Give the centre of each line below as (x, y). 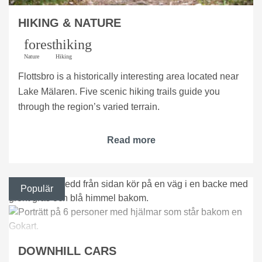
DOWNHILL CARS (67, 251)
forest (40, 45)
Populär (37, 189)
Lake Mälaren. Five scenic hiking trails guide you (119, 92)
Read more (131, 140)
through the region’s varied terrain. (89, 107)
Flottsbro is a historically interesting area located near (128, 77)
